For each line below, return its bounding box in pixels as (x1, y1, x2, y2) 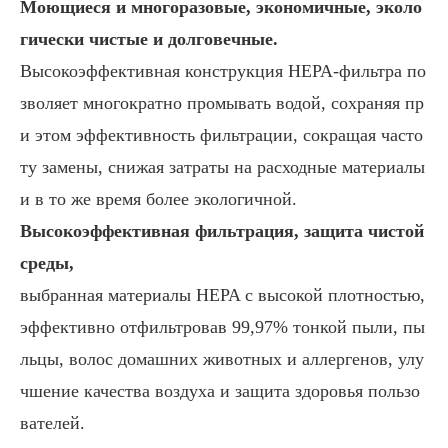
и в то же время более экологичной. (20, 189, 297, 210)
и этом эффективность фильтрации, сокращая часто (20, 125, 423, 146)
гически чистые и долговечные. (20, 29, 278, 50)
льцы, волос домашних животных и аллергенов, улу (20, 349, 424, 370)
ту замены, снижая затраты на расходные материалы (20, 157, 425, 178)
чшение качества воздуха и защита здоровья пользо (20, 381, 420, 402)
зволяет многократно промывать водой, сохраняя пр (20, 93, 424, 114)
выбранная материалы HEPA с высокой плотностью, (20, 285, 425, 306)
